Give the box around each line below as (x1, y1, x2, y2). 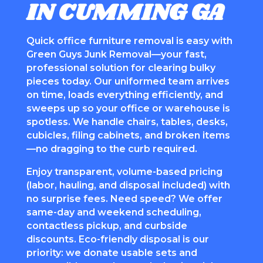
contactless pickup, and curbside (26, 220, 187, 231)
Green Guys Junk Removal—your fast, (26, 48, 207, 60)
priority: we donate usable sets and (26, 247, 197, 258)
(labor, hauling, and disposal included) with (26, 179, 230, 191)
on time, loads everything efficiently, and (26, 89, 223, 100)
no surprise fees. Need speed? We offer (26, 193, 222, 204)
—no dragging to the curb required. (26, 143, 197, 154)
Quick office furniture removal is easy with (26, 35, 232, 46)
